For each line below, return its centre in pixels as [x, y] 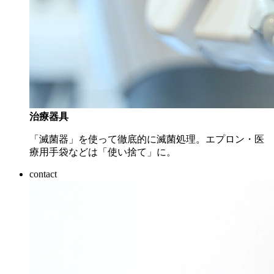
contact [43, 174]
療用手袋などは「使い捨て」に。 [103, 152]
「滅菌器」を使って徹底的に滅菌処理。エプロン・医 [147, 139]
